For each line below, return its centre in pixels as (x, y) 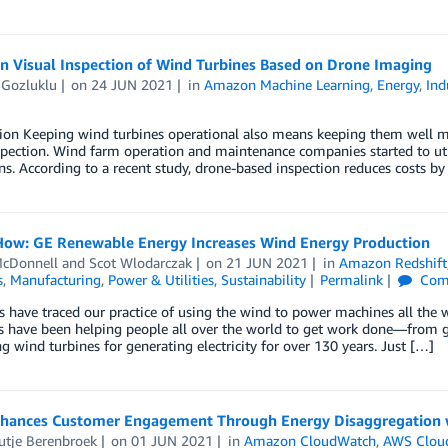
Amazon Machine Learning (287, 85)
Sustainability (263, 280)
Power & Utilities (160, 280)
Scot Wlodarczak (140, 263)
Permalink (352, 280)
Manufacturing (55, 280)
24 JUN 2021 (132, 85)
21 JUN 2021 (267, 263)
